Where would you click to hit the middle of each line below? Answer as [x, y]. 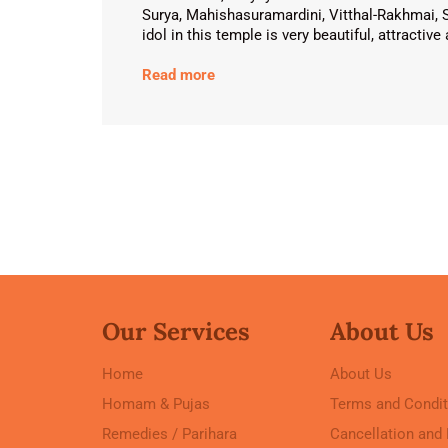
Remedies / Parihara [169, 434]
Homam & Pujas [156, 404]
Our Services [176, 331]
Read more [178, 75]
